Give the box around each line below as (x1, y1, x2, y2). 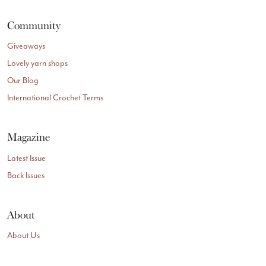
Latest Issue (7, 153, 46, 163)
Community (7, 18, 61, 32)
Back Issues (7, 170, 45, 180)
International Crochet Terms (7, 93, 104, 103)
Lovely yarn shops (7, 58, 68, 69)
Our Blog (7, 75, 39, 86)
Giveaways (7, 41, 46, 52)
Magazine (7, 131, 50, 144)
